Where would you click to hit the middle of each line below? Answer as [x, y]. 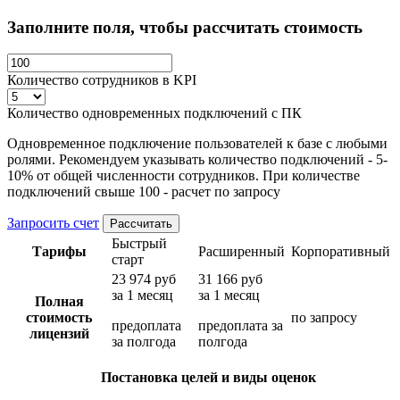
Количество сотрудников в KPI [102, 80]
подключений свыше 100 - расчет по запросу [144, 192]
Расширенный [242, 252]
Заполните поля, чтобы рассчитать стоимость [185, 27]
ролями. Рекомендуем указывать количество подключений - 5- [197, 160]
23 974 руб [144, 279]
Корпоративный [341, 252]
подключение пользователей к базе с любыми [246, 144]
